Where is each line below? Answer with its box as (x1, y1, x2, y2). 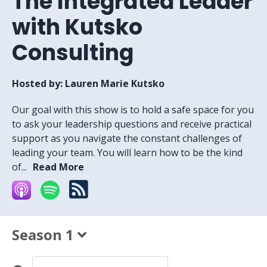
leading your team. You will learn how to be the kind (12, 146, 243, 159)
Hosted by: (12, 77, 65, 90)
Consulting (12, 38, 133, 68)
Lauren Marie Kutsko (65, 77, 164, 90)
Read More (33, 160, 84, 173)
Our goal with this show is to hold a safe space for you (12, 103, 254, 116)
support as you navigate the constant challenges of (12, 132, 242, 145)
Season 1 (12, 225, 77, 244)
